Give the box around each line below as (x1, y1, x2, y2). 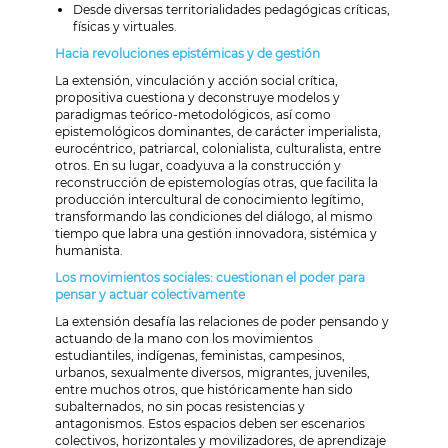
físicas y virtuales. (73, 18, 177, 34)
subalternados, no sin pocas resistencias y (55, 398, 305, 414)
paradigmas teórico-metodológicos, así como (55, 106, 331, 122)
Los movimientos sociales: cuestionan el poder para (55, 269, 365, 285)
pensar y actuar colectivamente (55, 286, 245, 302)
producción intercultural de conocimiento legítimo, (55, 191, 364, 207)
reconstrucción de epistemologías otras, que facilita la (55, 174, 378, 190)
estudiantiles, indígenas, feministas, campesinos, (55, 347, 345, 363)
